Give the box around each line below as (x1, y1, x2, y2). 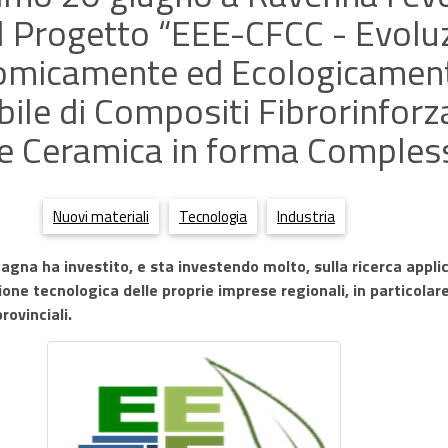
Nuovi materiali (53, 205, 149, 229)
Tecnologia (179, 205, 247, 229)
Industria (277, 205, 335, 229)
